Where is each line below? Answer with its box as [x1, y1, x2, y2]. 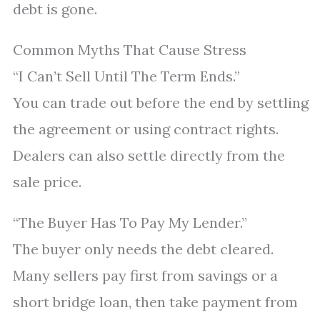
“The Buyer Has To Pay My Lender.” [13, 214, 247, 231]
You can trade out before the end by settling [13, 94, 309, 111]
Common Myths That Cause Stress [13, 41, 246, 59]
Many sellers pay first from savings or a [13, 266, 278, 284]
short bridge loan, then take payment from [13, 293, 298, 311]
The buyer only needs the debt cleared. [13, 240, 274, 258]
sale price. [13, 173, 81, 191]
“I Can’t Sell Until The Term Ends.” [13, 67, 240, 85]
